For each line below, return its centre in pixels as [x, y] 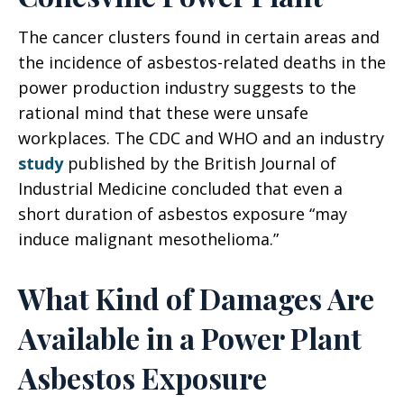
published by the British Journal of [200, 163]
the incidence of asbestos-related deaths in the [202, 62]
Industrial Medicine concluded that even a [180, 188]
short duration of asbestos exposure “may [183, 214]
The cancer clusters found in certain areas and [199, 37]
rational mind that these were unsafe [163, 113]
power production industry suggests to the [187, 87]
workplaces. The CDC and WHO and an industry [201, 138]
